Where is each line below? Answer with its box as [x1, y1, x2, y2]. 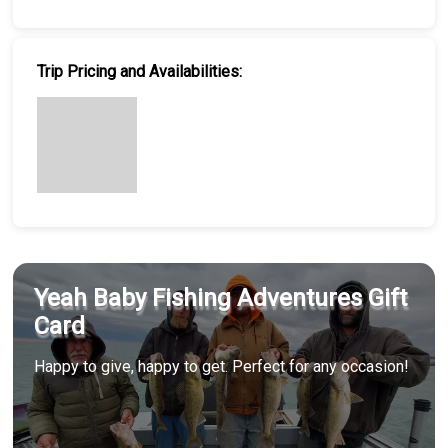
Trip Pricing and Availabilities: [37, 62, 243, 81]
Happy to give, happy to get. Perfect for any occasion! [34, 357, 410, 377]
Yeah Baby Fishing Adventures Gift [34, 284, 408, 313]
